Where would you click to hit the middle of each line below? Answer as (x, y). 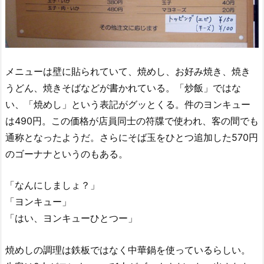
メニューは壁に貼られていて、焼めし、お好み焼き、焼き (128, 71)
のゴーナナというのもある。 (67, 154)
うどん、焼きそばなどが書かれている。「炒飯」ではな (123, 88)
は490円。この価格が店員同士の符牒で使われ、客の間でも (132, 121)
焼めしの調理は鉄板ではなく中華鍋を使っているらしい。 (128, 250)
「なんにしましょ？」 (52, 185)
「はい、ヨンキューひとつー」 (71, 218)
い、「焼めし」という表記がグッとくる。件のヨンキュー (128, 104)
